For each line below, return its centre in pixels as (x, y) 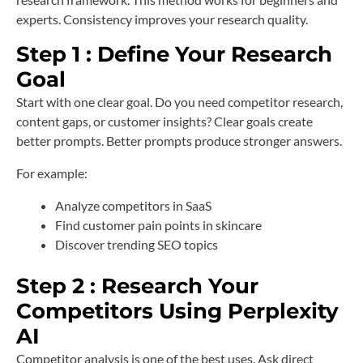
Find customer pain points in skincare (158, 225)
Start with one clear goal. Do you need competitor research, (179, 102)
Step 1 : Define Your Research (174, 55)
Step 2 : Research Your (137, 286)
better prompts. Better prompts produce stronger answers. (179, 141)
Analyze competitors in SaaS (133, 206)
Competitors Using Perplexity (177, 312)
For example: (52, 173)
